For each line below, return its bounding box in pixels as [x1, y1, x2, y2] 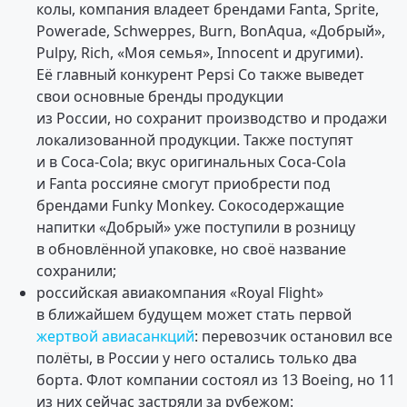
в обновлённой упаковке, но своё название [36, 238, 346, 259]
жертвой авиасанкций [36, 325, 194, 346]
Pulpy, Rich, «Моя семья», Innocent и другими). [36, 42, 363, 63]
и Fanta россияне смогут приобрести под [36, 173, 330, 194]
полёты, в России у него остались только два [36, 347, 357, 368]
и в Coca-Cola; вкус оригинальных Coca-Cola [36, 151, 346, 172]
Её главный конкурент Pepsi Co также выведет [36, 64, 364, 84]
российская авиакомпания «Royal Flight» [36, 282, 323, 303]
